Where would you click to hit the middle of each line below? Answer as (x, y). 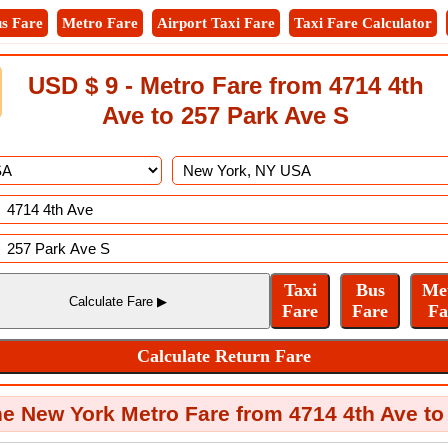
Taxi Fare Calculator (363, 23)
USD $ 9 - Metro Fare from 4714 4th (225, 85)
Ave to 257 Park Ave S (225, 115)
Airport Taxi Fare (216, 23)
